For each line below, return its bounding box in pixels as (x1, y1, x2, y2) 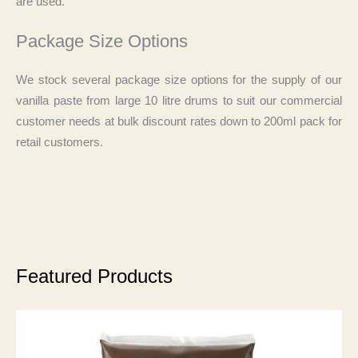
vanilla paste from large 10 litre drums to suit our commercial (16, 93, 342, 107)
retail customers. (16, 135, 103, 149)
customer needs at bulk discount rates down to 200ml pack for (16, 114, 342, 128)
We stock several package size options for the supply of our (16, 73, 342, 86)
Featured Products (16, 266, 173, 288)
